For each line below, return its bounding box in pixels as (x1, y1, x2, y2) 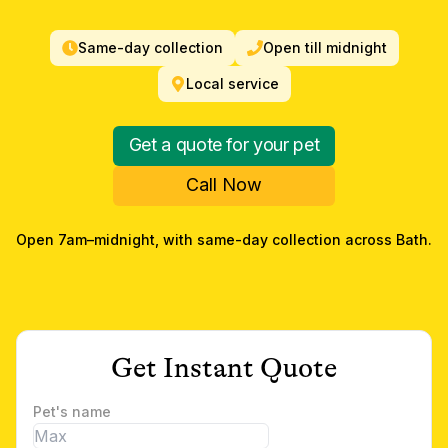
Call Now (186, 174, 262, 195)
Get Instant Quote (111, 352, 337, 384)
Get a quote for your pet (128, 134, 320, 155)
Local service (185, 75, 279, 92)
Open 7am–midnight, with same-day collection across (16, 231, 396, 248)
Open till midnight (262, 39, 387, 56)
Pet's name (33, 403, 111, 420)
